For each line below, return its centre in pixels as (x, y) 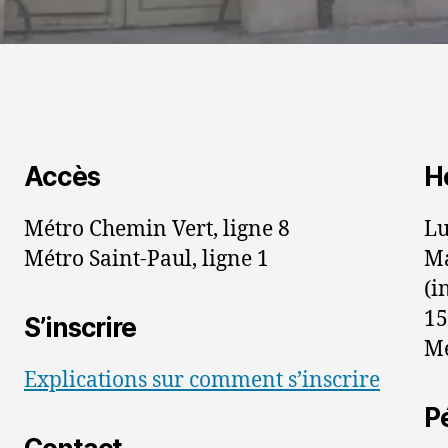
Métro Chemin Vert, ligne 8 (157, 229)
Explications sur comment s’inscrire (202, 380)
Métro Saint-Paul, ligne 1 (146, 259)
